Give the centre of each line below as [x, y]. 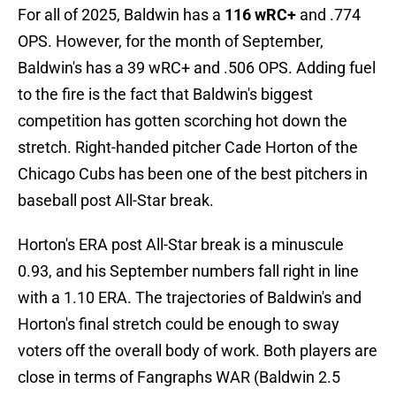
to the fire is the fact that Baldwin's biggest [165, 95]
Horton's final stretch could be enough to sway [179, 324]
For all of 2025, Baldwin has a [121, 15]
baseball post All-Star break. [116, 201]
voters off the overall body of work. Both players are [198, 351]
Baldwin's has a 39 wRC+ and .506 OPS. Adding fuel [197, 68]
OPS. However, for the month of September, [171, 42]
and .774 [328, 15]
